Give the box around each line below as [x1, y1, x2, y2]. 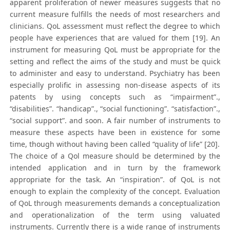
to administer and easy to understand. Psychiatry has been [10, 68, 220, 79]
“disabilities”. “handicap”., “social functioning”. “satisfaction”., [10, 104, 220, 114]
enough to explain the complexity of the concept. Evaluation [10, 186, 220, 197]
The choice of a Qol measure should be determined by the [10, 151, 220, 161]
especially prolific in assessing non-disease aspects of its [10, 80, 220, 90]
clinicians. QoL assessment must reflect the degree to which [10, 21, 220, 31]
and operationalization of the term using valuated [10, 210, 220, 220]
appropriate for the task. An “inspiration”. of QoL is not [10, 175, 220, 185]
